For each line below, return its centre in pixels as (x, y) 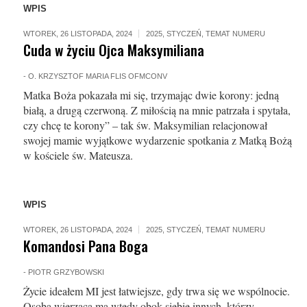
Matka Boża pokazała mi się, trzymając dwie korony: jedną (151, 95)
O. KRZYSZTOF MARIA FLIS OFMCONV (97, 76)
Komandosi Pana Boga (85, 246)
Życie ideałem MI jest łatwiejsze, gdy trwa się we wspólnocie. (156, 291)
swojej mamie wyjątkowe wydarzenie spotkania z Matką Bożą (157, 140)
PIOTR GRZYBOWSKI (66, 272)
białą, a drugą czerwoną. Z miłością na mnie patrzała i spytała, (157, 110)
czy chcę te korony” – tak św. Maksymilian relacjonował (145, 125)
